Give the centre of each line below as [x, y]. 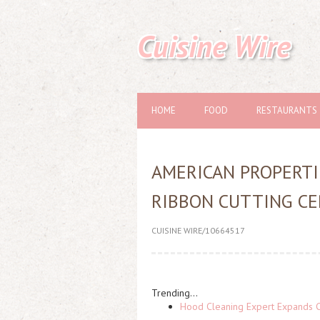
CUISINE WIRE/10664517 [198, 230]
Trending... [175, 293]
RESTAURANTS [287, 110]
